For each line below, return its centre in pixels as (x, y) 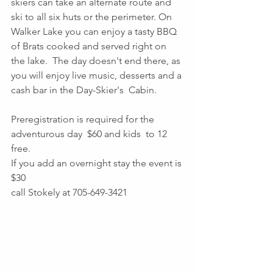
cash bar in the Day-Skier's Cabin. (84, 90)
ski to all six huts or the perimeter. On (93, 16)
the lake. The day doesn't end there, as (97, 60)
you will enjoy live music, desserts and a (97, 75)
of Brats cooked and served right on (90, 46)
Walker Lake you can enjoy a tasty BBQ (95, 31)
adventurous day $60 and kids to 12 (90, 133)
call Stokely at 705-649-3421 (69, 192)
